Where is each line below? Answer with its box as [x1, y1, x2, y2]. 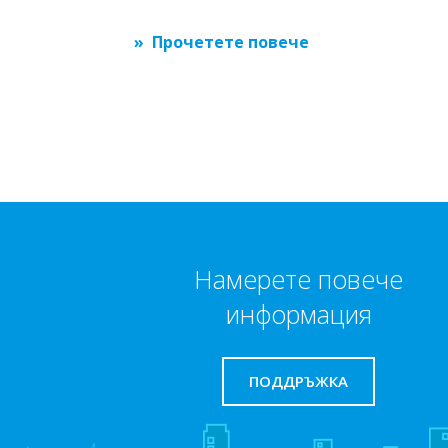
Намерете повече [194, 262, 404, 296]
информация [225, 297, 372, 331]
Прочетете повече [152, 31, 309, 53]
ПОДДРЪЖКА [249, 371, 349, 391]
